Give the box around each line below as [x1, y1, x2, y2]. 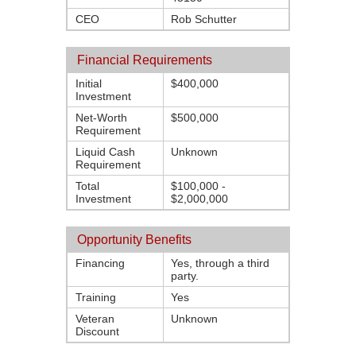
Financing [75, 257, 125, 269]
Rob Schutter [171, 13, 237, 25]
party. [171, 269, 199, 282]
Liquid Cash [75, 145, 135, 158]
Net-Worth [75, 111, 127, 124]
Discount [75, 325, 119, 338]
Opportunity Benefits [77, 233, 192, 246]
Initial [75, 77, 102, 90]
